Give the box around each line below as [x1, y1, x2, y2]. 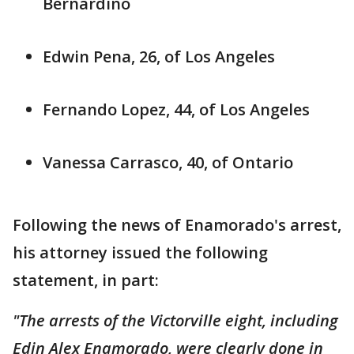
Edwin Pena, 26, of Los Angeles [43, 45, 275, 67]
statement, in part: [13, 269, 159, 291]
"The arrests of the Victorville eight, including [13, 309, 338, 331]
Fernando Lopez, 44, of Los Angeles [43, 98, 310, 120]
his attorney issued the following [13, 241, 268, 263]
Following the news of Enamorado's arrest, [13, 213, 341, 235]
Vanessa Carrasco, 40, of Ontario [43, 151, 293, 173]
